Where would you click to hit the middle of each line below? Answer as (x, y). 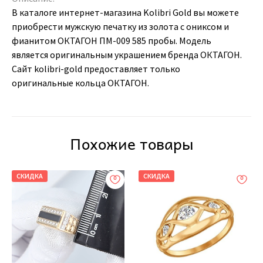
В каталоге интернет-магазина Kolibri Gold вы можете (125, 12)
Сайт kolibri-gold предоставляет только (96, 68)
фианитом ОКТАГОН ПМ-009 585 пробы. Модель (112, 40)
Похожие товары (131, 143)
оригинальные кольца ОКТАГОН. (80, 82)
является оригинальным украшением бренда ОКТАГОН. (127, 54)
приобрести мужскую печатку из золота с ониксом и (120, 26)
